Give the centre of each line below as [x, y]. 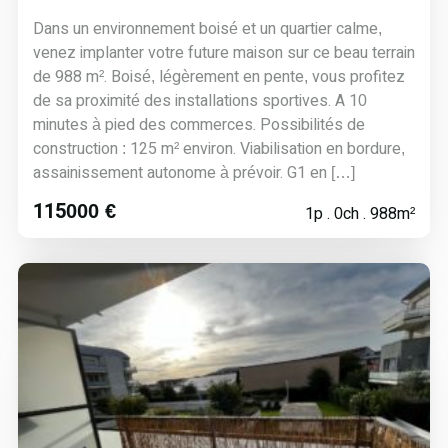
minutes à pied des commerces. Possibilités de [198, 124]
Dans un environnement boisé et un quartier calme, [207, 28]
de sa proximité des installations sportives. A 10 [199, 100]
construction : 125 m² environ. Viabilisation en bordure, [218, 148]
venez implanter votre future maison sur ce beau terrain [223, 52]
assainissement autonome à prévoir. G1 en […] [193, 172]
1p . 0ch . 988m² [360, 213]
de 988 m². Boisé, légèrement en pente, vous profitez [218, 76]
